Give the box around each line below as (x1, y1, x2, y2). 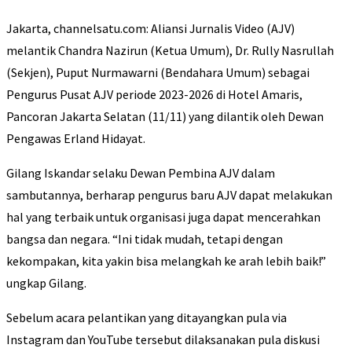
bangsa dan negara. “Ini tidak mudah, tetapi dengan (6, 231, 283, 247)
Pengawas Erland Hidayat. (6, 130, 145, 147)
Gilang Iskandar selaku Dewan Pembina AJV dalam (6, 165, 275, 181)
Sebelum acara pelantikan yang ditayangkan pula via (6, 310, 287, 326)
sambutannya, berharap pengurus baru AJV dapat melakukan (6, 187, 332, 203)
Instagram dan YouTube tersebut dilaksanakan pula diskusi (6, 332, 320, 348)
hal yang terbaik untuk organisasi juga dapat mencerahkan (6, 209, 321, 225)
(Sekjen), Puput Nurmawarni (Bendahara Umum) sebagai (6, 64, 310, 81)
